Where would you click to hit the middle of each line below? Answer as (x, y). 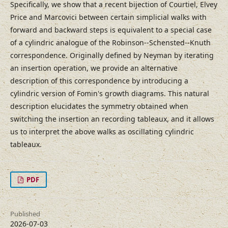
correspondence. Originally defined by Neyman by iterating (112, 55)
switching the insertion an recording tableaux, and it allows (112, 119)
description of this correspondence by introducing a (99, 81)
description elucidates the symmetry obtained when (99, 106)
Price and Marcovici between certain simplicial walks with (108, 17)
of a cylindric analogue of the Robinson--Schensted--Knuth (110, 43)
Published (25, 214)
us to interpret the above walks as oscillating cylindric (102, 132)
